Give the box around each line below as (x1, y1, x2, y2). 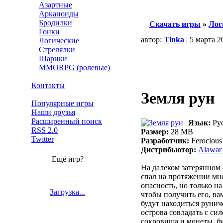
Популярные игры (31, 99, 94, 108)
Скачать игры (149, 20, 201, 28)
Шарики (39, 54, 67, 63)
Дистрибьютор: (141, 145, 196, 154)
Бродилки (39, 18, 72, 27)
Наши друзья (31, 108, 75, 116)
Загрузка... (50, 188, 85, 196)
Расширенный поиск (31, 117, 102, 125)
